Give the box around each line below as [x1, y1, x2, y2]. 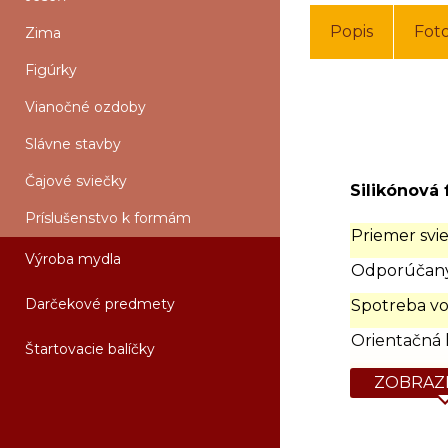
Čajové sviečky [25, 172, 127, 190]
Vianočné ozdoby [25, 98, 146, 116]
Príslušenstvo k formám [25, 209, 191, 227]
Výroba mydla [25, 250, 121, 268]
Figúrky [25, 61, 77, 79]
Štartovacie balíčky [25, 340, 155, 358]
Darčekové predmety [25, 295, 175, 313]
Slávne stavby [25, 135, 121, 153]
